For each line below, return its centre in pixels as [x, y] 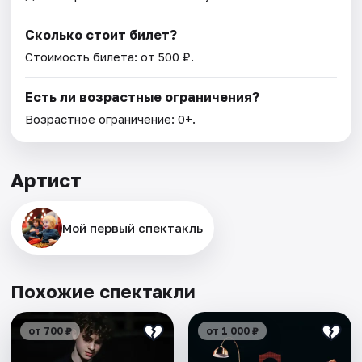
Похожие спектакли [103, 291]
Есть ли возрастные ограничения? [143, 97]
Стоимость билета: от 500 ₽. [110, 56]
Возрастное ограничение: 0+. [111, 118]
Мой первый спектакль [133, 227]
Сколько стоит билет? [101, 34]
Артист [46, 179]
